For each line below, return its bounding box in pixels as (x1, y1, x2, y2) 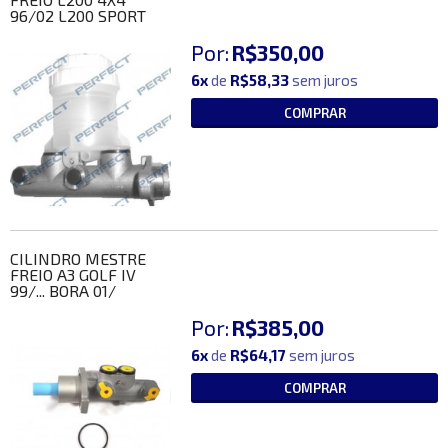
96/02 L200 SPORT (10, 5, 146, 25)
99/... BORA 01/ (10, 280, 116, 300)
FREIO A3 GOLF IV (10, 264, 136, 284)
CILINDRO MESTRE (10, 248, 146, 268)
